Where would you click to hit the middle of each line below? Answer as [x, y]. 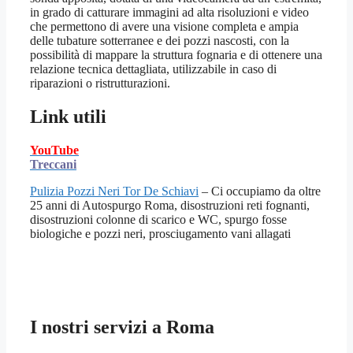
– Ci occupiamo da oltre [260, 191]
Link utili [68, 117]
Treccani [53, 165]
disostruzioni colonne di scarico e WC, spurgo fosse [158, 220]
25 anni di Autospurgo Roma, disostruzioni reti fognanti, [170, 206]
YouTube [54, 150]
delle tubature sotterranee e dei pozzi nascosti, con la [160, 41]
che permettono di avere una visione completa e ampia [164, 27]
